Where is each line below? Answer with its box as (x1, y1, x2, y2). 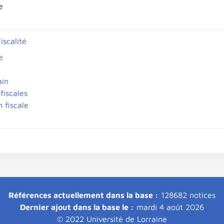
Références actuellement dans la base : (8, 190, 158, 199)
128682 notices (158, 190, 215, 199)
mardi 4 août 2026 (134, 202, 204, 211)
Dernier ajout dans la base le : (20, 202, 134, 211)
